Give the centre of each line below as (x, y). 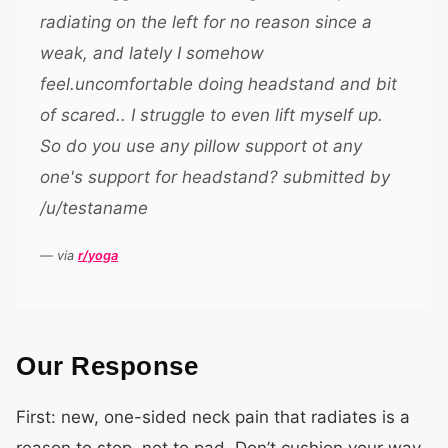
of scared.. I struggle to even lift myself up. (211, 115)
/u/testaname (94, 208)
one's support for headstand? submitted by (215, 177)
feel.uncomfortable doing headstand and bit (218, 84)
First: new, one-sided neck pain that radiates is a (213, 417)
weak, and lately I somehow (152, 53)
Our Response (107, 366)
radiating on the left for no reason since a (206, 22)
